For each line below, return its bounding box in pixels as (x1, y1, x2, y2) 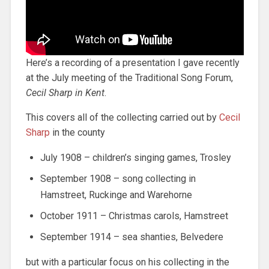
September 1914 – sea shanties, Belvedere (40, 231, 223, 243)
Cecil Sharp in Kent (25, 86, 104, 98)
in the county (49, 126, 105, 138)
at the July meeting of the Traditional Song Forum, (25, 71, 233, 83)
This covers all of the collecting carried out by (25, 111, 219, 123)
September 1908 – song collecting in (40, 172, 196, 184)
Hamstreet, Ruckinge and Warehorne (40, 189, 192, 201)
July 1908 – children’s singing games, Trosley (40, 151, 231, 163)
